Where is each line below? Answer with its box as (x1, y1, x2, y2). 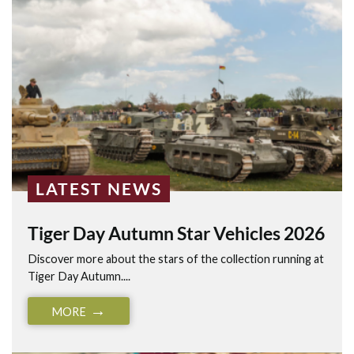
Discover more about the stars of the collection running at (28, 251, 324, 265)
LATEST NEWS (36, 178, 162, 198)
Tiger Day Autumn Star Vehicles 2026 (28, 221, 325, 244)
